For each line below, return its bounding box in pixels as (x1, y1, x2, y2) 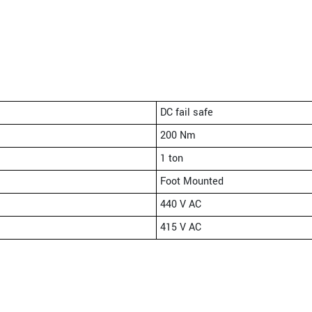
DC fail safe (160, 105, 213, 120)
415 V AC (160, 220, 201, 235)
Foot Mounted (160, 174, 224, 189)
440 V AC (160, 197, 201, 212)
